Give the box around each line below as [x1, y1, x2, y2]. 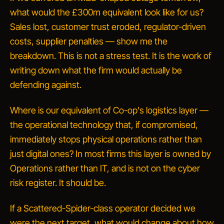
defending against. [10, 79, 81, 90]
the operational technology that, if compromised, [10, 119, 198, 130]
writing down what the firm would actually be [10, 65, 182, 75]
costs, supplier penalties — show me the [10, 36, 167, 46]
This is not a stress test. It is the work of [56, 50, 211, 61]
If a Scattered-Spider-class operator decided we [10, 203, 195, 213]
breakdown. [10, 50, 56, 61]
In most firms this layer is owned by [73, 148, 211, 159]
